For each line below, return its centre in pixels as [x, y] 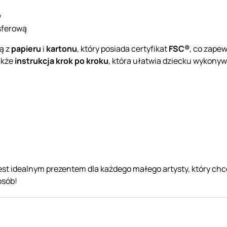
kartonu [62, 48]
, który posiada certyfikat [123, 48]
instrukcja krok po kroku [62, 61]
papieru [26, 48]
